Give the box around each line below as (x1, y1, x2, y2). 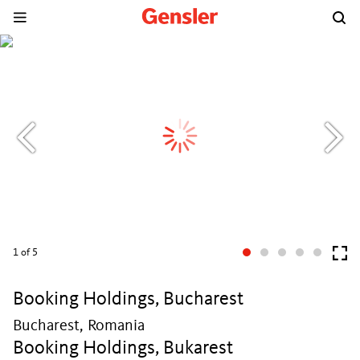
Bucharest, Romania (13, 318, 145, 334)
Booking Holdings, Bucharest (13, 290, 243, 309)
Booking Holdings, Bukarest (13, 339, 233, 358)
